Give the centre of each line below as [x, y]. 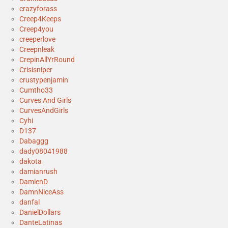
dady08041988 [44, 151]
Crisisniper [36, 69]
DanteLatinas [41, 222]
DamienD [34, 181]
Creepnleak [37, 49]
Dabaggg [34, 141]
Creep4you [36, 29]
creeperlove [37, 39]
